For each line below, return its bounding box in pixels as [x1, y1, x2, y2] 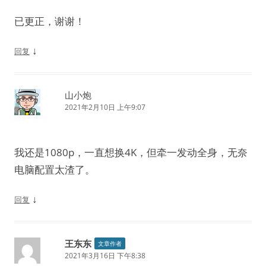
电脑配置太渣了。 [14, 162, 95, 176]
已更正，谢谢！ [14, 14, 85, 28]
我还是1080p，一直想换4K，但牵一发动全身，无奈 [14, 145, 248, 159]
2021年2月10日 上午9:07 [65, 102, 145, 112]
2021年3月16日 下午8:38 [65, 250, 145, 261]
